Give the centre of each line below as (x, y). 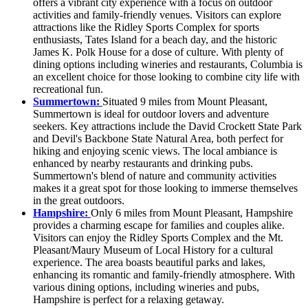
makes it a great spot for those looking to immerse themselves (165, 188)
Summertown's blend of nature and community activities (155, 175)
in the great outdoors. (79, 200)
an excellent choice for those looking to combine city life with (166, 76)
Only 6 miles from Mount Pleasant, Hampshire (192, 212)
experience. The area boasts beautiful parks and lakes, (149, 262)
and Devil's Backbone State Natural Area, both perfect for (158, 138)
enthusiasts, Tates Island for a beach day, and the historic (155, 39)
